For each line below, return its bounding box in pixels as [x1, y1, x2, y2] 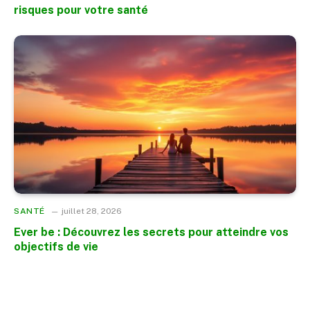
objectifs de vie [14, 240, 98, 254]
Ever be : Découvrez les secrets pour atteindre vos [14, 226, 289, 239]
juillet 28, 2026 [62, 206, 122, 217]
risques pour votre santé [14, 3, 148, 17]
